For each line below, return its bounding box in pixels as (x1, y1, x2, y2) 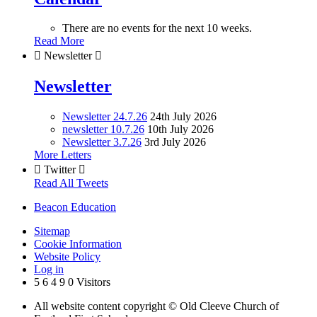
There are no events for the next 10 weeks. (62, 22, 252, 35)
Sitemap (34, 225, 70, 238)
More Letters (34, 149, 91, 161)
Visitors (76, 276, 110, 289)
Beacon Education (34, 201, 116, 214)
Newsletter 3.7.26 (62, 136, 142, 149)
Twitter (41, 163, 79, 176)
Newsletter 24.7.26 (62, 110, 147, 123)
